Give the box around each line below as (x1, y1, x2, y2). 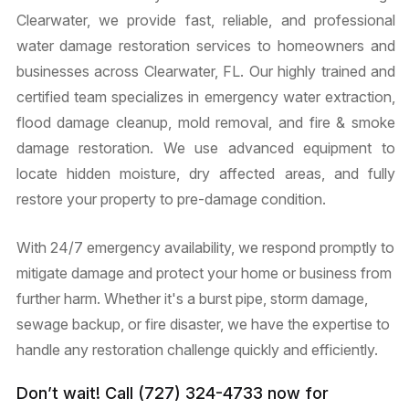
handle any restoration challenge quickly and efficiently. (16, 341, 378, 359)
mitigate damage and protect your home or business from (16, 264, 392, 282)
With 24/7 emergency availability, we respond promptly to (16, 238, 394, 257)
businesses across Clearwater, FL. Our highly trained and (16, 62, 395, 80)
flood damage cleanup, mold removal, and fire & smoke (16, 113, 395, 131)
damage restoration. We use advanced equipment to (16, 139, 395, 157)
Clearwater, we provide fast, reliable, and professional (16, 11, 395, 29)
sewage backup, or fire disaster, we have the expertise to (16, 315, 390, 333)
